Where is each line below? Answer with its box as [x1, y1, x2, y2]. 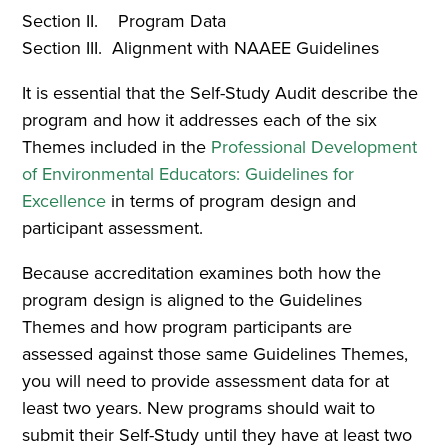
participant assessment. [22, 214, 204, 241]
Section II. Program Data [22, 7, 232, 34]
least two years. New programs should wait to [22, 394, 376, 421]
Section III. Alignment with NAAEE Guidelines [22, 34, 385, 61]
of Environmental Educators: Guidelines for [22, 160, 355, 187]
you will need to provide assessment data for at [22, 367, 390, 394]
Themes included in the [22, 133, 212, 160]
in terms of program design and [111, 187, 357, 214]
